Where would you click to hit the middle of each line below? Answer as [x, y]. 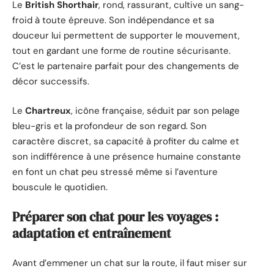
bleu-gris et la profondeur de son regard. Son [109, 126]
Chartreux [48, 110]
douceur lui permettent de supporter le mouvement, [126, 36]
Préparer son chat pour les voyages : [115, 217]
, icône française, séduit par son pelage [155, 110]
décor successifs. [51, 82]
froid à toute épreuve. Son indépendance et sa [113, 20]
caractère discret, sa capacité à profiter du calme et [126, 141]
